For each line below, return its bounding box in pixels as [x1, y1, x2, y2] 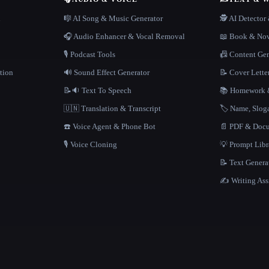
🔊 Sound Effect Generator [63, 68, 150, 77]
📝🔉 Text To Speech [63, 86, 131, 95]
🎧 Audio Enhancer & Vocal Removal [63, 32, 185, 41]
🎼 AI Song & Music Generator [63, 14, 163, 23]
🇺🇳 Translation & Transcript [63, 104, 161, 113]
